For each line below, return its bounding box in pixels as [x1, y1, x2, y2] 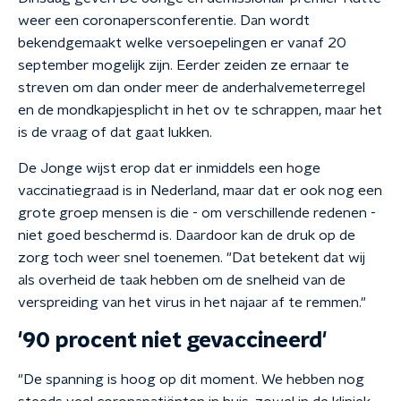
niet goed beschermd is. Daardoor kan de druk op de [18, 228, 355, 243]
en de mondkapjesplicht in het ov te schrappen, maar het [18, 103, 382, 117]
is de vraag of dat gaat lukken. [18, 125, 212, 140]
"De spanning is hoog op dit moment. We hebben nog [18, 372, 364, 387]
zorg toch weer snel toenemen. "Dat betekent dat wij [18, 251, 365, 265]
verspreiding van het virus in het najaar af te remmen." [18, 295, 366, 310]
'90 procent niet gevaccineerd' [18, 330, 327, 352]
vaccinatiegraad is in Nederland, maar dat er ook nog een [18, 183, 382, 198]
